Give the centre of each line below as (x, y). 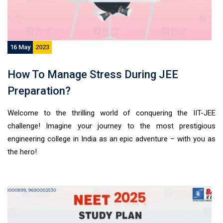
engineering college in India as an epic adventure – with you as (111, 139)
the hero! (22, 152)
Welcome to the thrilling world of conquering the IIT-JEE (111, 113)
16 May (20, 47)
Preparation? (39, 91)
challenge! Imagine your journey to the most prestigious (111, 126)
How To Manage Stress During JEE (93, 74)
